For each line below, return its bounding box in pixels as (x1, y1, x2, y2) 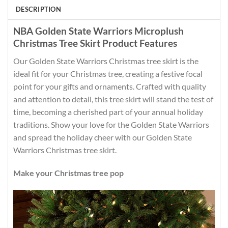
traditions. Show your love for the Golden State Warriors (13, 119, 209, 129)
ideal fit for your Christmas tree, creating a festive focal (13, 68, 203, 78)
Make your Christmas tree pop (13, 168, 124, 178)
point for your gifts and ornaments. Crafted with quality (13, 81, 206, 91)
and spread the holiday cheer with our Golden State (13, 132, 192, 142)
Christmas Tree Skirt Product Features (13, 37, 177, 49)
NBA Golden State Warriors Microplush (13, 24, 184, 37)
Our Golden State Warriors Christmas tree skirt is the (13, 55, 198, 66)
